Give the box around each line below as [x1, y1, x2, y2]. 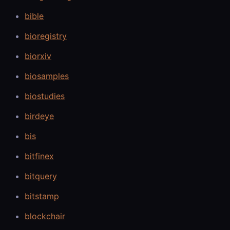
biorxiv [25, 50, 51, 61]
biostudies [25, 90, 65, 101]
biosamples [25, 70, 69, 81]
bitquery [25, 170, 57, 181]
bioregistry [25, 30, 67, 41]
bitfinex [25, 150, 54, 161]
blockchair [25, 210, 65, 221]
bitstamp [25, 190, 59, 201]
